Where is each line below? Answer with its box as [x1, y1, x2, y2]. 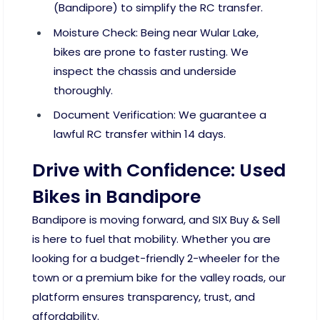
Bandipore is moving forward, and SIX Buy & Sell [32, 211, 280, 227]
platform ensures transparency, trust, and [32, 289, 255, 304]
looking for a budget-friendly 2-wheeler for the [32, 250, 280, 266]
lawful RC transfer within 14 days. [54, 126, 226, 142]
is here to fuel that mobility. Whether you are [32, 231, 271, 246]
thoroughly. [54, 82, 113, 98]
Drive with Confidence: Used [32, 157, 286, 183]
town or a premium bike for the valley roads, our [32, 269, 286, 285]
